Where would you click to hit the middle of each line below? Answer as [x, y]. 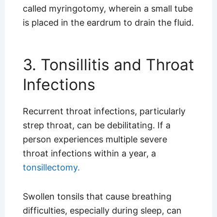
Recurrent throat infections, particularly [104, 111]
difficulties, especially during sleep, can [102, 211]
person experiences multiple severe [95, 139]
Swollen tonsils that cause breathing [97, 197]
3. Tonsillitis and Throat [108, 64]
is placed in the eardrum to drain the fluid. [108, 23]
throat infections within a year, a [89, 153]
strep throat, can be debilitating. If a [96, 125]
